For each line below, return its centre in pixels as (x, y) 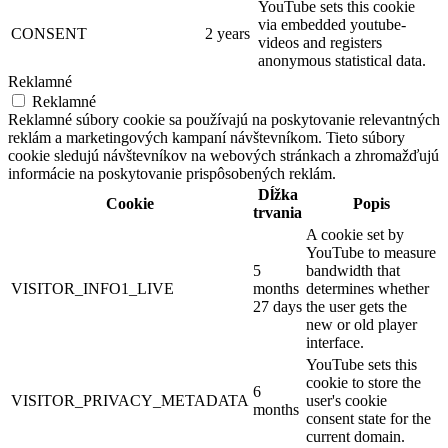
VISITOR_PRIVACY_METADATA (130, 401)
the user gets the (356, 307)
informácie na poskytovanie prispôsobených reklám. (172, 174)
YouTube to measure (371, 253)
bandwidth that (353, 271)
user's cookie (346, 401)
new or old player (361, 325)
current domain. (355, 437)
